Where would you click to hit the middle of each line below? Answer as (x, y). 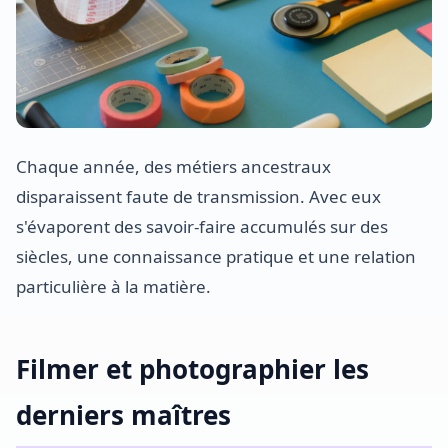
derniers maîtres (123, 415)
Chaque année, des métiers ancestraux (173, 166)
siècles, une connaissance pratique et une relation (216, 256)
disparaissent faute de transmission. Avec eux (198, 196)
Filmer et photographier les (192, 369)
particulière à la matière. (113, 286)
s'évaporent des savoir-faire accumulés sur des (202, 226)
